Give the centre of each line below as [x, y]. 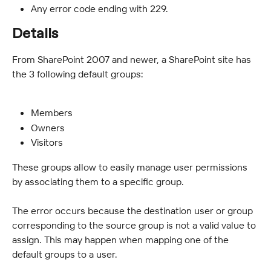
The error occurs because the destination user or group [134, 211]
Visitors [47, 142]
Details [35, 34]
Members [52, 113]
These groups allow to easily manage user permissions [131, 167]
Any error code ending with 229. [100, 9]
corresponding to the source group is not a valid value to [135, 225]
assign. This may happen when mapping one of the [122, 240]
